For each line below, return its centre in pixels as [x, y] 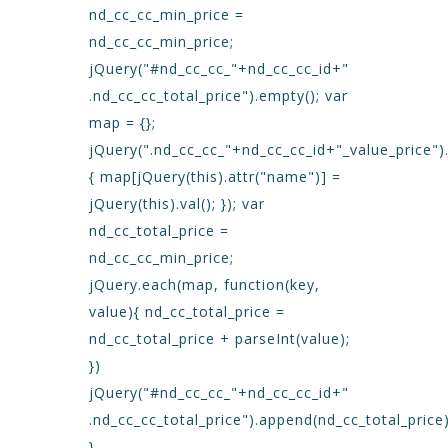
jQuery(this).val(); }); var [177, 203]
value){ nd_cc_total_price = [187, 311]
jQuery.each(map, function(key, [204, 284]
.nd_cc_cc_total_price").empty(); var [218, 95]
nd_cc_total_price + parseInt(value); [219, 338]
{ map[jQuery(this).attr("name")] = [215, 176]
